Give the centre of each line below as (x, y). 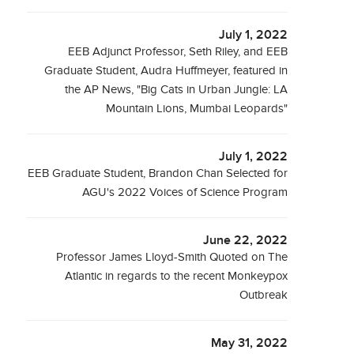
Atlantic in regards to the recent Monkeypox (177, 276)
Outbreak (264, 295)
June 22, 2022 (246, 241)
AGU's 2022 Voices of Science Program (185, 192)
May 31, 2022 (250, 343)
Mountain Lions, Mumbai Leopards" (197, 109)
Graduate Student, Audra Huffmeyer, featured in (166, 71)
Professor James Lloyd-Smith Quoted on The (172, 257)
